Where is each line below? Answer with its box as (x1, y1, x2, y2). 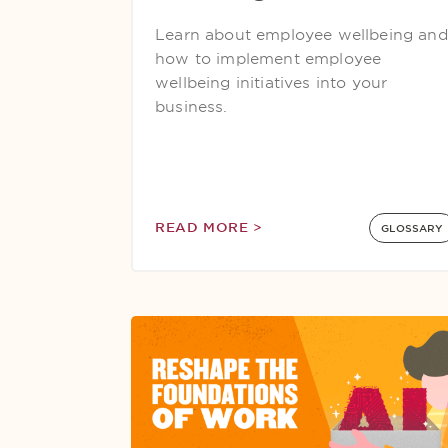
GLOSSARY (381, 222, 444, 234)
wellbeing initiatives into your (155, 74, 388, 92)
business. (155, 98, 228, 116)
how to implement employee (155, 50, 382, 68)
